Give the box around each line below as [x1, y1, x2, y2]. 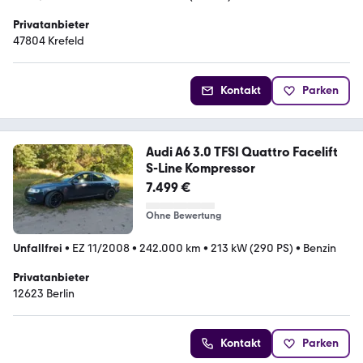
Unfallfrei [13, 241, 62, 255]
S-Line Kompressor [145, 160, 255, 176]
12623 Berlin [13, 286, 75, 301]
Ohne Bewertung [145, 209, 221, 221]
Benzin [303, 241, 336, 255]
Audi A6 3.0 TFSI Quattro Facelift [145, 143, 338, 160]
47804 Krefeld [13, 33, 84, 48]
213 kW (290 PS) [211, 241, 293, 255]
